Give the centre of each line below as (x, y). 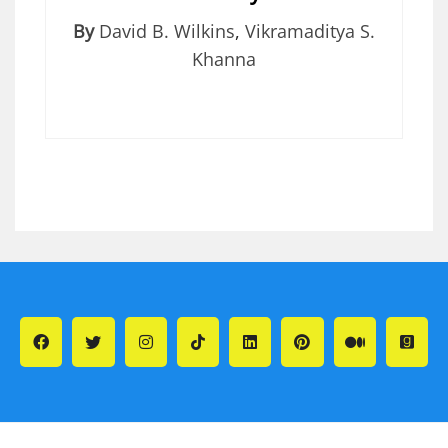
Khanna (224, 58)
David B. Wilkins (167, 30)
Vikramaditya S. (310, 30)
